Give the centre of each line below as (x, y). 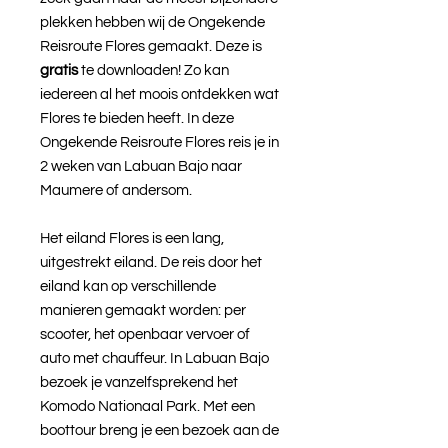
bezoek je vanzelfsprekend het (139, 382)
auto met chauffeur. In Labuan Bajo (154, 358)
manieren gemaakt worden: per (143, 310)
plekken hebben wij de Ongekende (152, 22)
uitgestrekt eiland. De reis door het (151, 262)
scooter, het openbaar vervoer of (145, 334)
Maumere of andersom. (117, 190)
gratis (59, 70)
